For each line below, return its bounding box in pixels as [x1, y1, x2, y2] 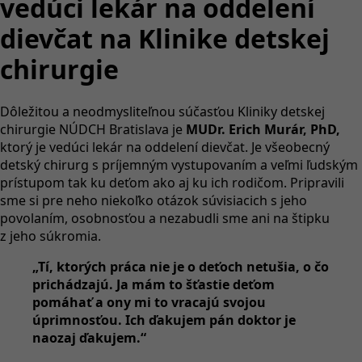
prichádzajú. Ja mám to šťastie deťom [32, 275, 275, 293]
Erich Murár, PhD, [229, 120, 340, 138]
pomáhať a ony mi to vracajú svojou [32, 293, 266, 311]
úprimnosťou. [32, 310, 122, 329]
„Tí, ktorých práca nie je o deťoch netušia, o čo [32, 257, 329, 276]
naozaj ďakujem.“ [32, 328, 146, 347]
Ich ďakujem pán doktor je [125, 310, 296, 329]
